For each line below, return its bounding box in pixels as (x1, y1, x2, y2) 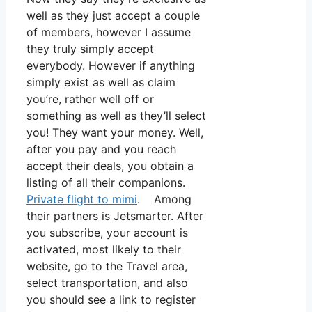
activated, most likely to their (26, 242, 181, 256)
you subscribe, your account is (26, 225, 188, 240)
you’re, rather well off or (26, 91, 154, 106)
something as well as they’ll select (26, 108, 206, 123)
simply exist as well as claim (26, 75, 175, 89)
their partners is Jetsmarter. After (26, 208, 203, 223)
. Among (137, 192, 192, 206)
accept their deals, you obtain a (26, 158, 194, 173)
